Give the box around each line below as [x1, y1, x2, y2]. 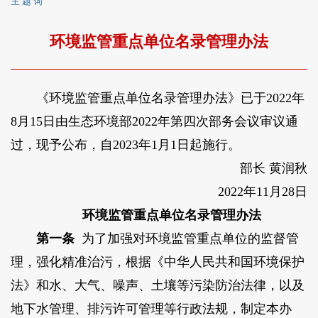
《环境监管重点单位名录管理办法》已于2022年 [10, 91, 305, 106]
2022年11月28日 [192, 185, 308, 199]
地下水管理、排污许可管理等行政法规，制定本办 [10, 302, 292, 317]
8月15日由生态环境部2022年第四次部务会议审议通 [10, 114, 298, 129]
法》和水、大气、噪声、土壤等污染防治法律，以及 [10, 278, 305, 293]
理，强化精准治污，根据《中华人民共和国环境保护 [10, 255, 305, 270]
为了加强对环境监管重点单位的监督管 [74, 231, 299, 246]
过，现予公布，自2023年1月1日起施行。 [10, 138, 241, 153]
